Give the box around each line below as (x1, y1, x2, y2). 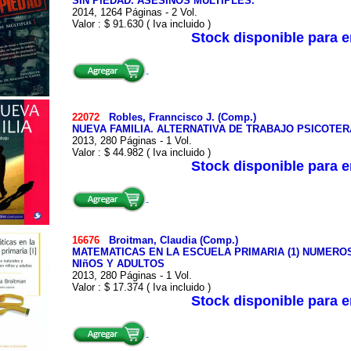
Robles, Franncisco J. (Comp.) (108, 111, 256, 123)
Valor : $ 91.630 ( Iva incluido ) (71, 18, 211, 30)
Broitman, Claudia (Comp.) (108, 234, 238, 246)
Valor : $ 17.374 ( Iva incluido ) (71, 281, 211, 293)
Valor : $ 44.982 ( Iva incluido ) (71, 147, 211, 158)
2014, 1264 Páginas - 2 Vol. (71, 6, 197, 18)
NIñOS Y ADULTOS (71, 258, 165, 270)
